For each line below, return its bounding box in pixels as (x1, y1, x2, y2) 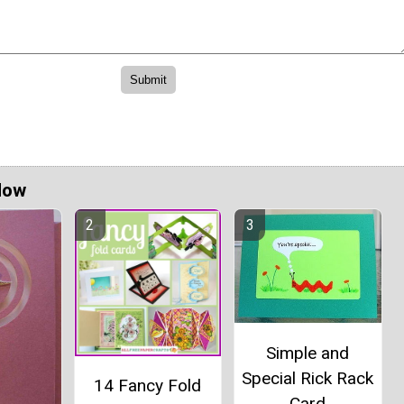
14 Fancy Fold (94, 375, 202, 397)
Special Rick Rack (242, 367, 374, 389)
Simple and (266, 342, 350, 363)
